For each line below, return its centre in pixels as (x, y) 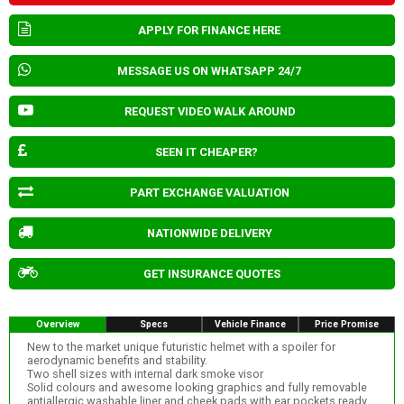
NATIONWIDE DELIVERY (210, 233)
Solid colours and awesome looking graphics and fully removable (197, 388)
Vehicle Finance (250, 324)
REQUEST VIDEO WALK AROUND (210, 111)
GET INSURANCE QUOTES (212, 273)
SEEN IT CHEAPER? (207, 151)
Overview (57, 324)
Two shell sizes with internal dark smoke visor (145, 374)
